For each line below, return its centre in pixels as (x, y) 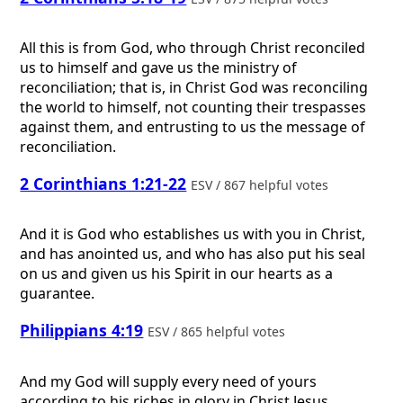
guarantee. (58, 294)
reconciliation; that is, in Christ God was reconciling (194, 88)
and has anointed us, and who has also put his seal (193, 254)
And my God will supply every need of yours (169, 381)
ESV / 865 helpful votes (219, 332)
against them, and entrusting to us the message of (193, 127)
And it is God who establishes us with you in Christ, (193, 234)
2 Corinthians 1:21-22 (103, 183)
